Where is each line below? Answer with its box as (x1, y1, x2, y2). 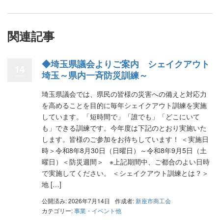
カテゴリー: (42, 206, 74, 215)
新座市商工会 (136, 196, 171, 205)
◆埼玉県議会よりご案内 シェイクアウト (42, 57, 210, 70)
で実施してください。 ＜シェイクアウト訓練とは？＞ (42, 168, 209, 178)
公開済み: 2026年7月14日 (42, 196, 110, 205)
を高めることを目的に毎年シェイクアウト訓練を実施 (42, 100, 207, 110)
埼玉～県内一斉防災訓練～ (42, 69, 148, 82)
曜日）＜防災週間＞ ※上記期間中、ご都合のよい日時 (42, 157, 210, 166)
